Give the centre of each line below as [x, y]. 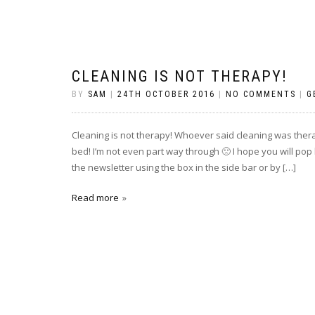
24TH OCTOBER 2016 [166, 94]
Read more [95, 198]
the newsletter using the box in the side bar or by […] [184, 167]
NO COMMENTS [261, 94]
